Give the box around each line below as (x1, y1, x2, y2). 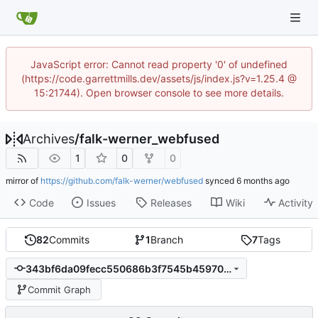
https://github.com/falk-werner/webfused (40, 175, 203, 186)
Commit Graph (27, 283, 91, 295)
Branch (150, 234, 184, 246)
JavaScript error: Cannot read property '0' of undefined (31, 58, 287, 70)
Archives (23, 131, 75, 146)
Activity (278, 196, 314, 209)
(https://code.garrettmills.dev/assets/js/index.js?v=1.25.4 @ (21, 72, 297, 84)
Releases (150, 196, 192, 209)
